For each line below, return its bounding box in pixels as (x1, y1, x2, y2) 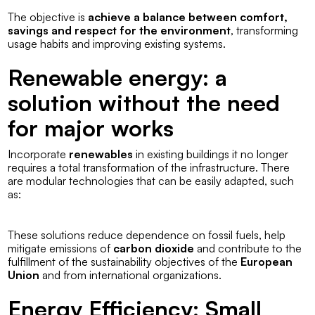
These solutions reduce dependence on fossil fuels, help (8, 227, 286, 242)
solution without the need (8, 88, 281, 117)
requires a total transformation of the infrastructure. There (8, 160, 290, 174)
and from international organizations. (39, 267, 222, 282)
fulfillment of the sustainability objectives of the (8, 254, 241, 269)
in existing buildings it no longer (133, 146, 289, 161)
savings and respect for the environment (8, 22, 231, 37)
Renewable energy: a (8, 63, 228, 91)
